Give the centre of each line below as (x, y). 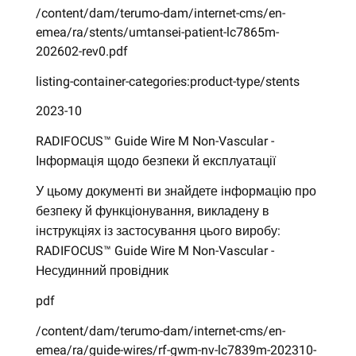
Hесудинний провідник (102, 271)
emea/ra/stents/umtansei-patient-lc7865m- (157, 32)
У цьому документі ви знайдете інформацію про (176, 192)
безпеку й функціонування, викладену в (152, 211)
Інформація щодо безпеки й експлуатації (155, 161)
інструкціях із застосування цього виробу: (158, 231)
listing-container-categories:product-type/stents (167, 81)
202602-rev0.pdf (81, 51)
